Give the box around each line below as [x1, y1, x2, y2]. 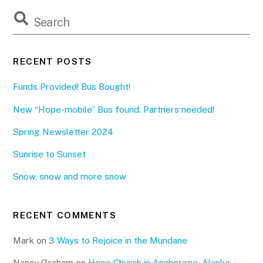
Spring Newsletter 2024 [13, 126, 114, 137]
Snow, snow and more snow [13, 171, 127, 181]
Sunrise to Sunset [13, 149, 86, 159]
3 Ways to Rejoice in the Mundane [49, 235, 188, 245]
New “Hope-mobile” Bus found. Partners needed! [13, 104, 215, 114]
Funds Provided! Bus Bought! [13, 82, 131, 92]
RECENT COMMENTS [13, 210, 116, 220]
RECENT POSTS [13, 56, 92, 67]
